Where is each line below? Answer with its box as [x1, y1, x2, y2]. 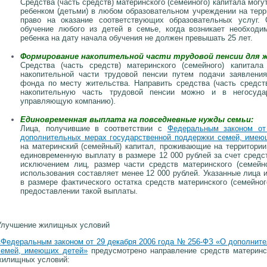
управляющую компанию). [20, 97, 116, 106]
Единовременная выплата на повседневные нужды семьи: [20, 115, 253, 125]
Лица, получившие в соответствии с [20, 124, 167, 133]
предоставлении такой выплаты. [20, 187, 138, 196]
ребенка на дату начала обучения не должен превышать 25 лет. [20, 33, 253, 43]
